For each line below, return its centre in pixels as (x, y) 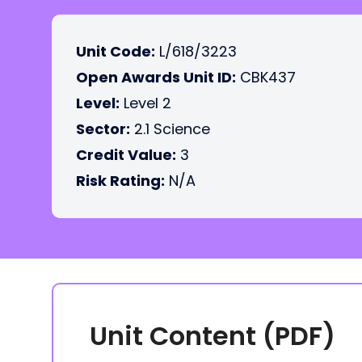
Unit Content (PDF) (213, 336)
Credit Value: (126, 155)
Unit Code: (116, 51)
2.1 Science (170, 129)
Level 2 (145, 103)
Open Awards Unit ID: (156, 77)
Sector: (103, 129)
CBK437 (266, 77)
